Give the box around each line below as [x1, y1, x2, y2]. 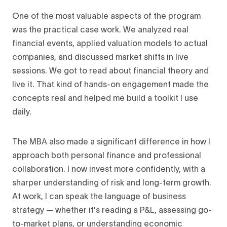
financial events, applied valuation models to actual [12, 41, 208, 48]
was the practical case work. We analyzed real [12, 27, 188, 34]
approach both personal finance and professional [12, 153, 201, 160]
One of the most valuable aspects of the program [12, 13, 201, 21]
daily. [12, 109, 31, 117]
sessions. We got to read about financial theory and [12, 68, 209, 75]
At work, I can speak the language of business [12, 194, 186, 201]
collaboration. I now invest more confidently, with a [12, 166, 205, 174]
